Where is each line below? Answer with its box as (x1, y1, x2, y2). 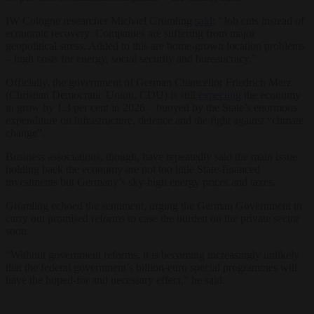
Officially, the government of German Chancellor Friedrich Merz (6, 76, 292, 88)
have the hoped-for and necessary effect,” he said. (6, 273, 225, 286)
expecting (198, 88, 241, 101)
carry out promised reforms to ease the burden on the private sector (6, 212, 299, 224)
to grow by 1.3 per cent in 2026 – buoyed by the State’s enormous (6, 101, 297, 114)
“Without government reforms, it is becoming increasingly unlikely (6, 248, 299, 261)
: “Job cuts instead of (212, 14, 304, 27)
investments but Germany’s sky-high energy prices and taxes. (6, 175, 275, 188)
